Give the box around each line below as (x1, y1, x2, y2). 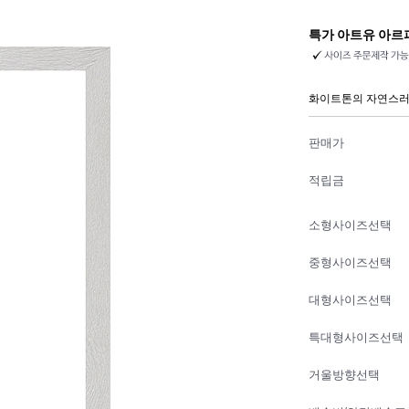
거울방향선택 (309, 370, 380, 382)
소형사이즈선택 (309, 220, 392, 232)
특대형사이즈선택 (309, 332, 404, 344)
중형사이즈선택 (309, 257, 392, 269)
